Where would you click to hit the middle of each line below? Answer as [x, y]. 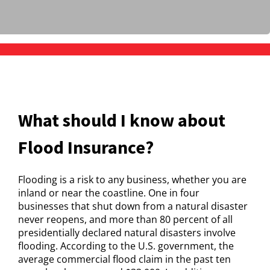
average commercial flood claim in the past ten [124, 259]
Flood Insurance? [86, 147]
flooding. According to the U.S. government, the [126, 246]
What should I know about [122, 120]
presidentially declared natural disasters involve [127, 233]
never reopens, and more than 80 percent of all [125, 219]
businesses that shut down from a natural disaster [133, 206]
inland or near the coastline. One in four [109, 193]
